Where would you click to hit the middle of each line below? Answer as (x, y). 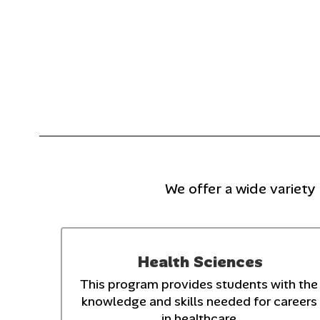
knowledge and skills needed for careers (199, 301)
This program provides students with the (199, 284)
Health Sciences (201, 261)
